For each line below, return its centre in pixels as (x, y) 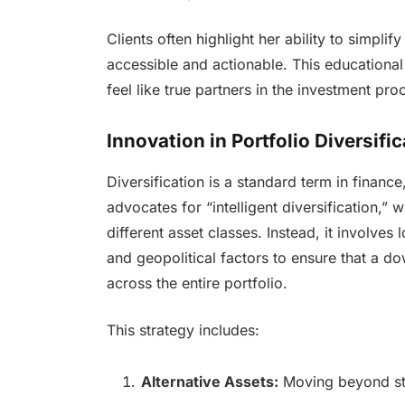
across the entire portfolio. (197, 283)
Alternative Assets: (209, 382)
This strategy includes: (183, 330)
